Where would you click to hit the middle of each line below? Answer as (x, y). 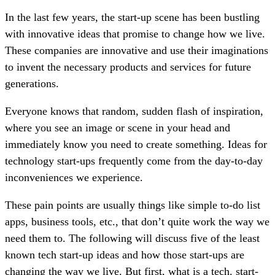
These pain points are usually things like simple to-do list (133, 205)
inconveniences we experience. (74, 177)
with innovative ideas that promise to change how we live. (135, 33)
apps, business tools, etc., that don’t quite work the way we (137, 221)
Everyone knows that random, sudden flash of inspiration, (134, 111)
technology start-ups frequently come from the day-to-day (134, 161)
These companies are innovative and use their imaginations (137, 50)
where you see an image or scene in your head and (118, 127)
